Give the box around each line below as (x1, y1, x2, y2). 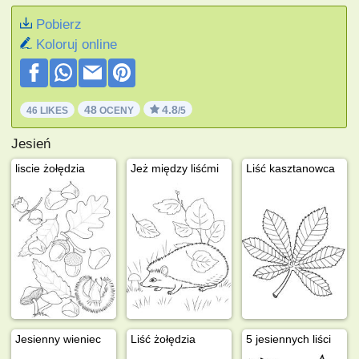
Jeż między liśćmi (131, 161, 220, 175)
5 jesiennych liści (246, 332, 332, 345)
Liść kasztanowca (246, 161, 336, 175)
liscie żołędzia (15, 161, 86, 175)
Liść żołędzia (131, 332, 196, 345)
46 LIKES (26, 104, 69, 116)
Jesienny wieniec (15, 332, 102, 345)
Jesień (11, 135, 51, 151)
